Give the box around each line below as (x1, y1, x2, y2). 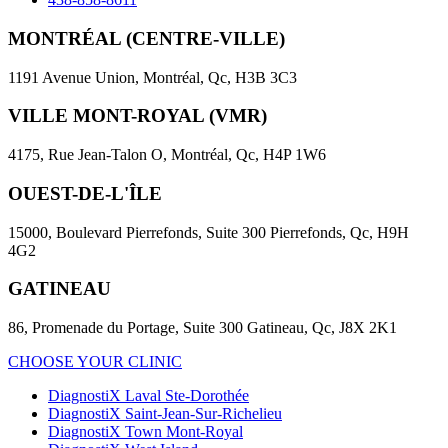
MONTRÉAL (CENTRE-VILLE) (8, 27, 285, 49)
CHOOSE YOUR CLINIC (8, 353, 182, 371)
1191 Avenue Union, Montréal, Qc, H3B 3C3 (8, 68, 297, 86)
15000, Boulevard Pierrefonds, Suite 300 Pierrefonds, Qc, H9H (8, 223, 409, 241)
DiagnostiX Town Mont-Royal (48, 423, 243, 441)
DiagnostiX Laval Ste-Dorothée (48, 387, 249, 405)
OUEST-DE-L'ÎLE (8, 182, 162, 204)
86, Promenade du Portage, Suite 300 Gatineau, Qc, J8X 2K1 (8, 319, 397, 337)
